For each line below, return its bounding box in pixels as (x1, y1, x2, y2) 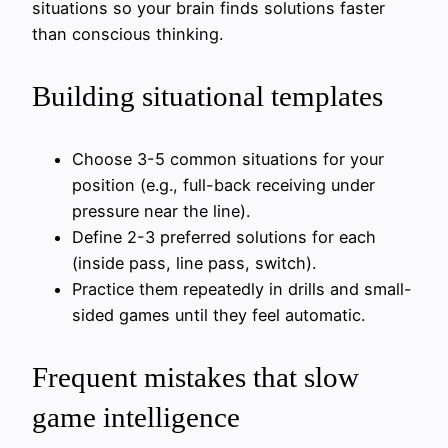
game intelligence (32, 400, 240, 433)
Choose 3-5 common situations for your (72, 148, 384, 169)
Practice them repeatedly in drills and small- (72, 278, 412, 299)
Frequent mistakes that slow (32, 360, 359, 393)
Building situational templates (32, 80, 383, 113)
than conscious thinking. (32, 24, 223, 45)
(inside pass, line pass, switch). (72, 252, 316, 273)
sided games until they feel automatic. (72, 304, 365, 325)
